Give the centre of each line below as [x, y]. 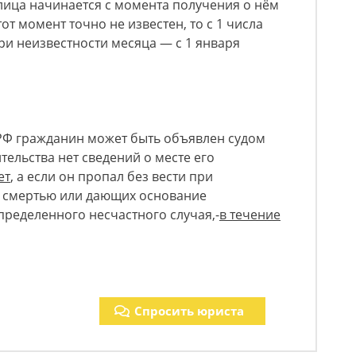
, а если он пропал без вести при [112, 176]
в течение [250, 214]
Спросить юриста [189, 310]
